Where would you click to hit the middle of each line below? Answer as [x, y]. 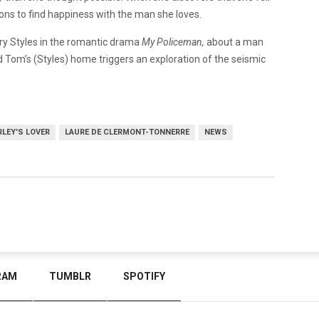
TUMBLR [70, 276]
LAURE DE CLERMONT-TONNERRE [127, 132]
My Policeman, [174, 42]
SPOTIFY [144, 276]
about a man [235, 42]
